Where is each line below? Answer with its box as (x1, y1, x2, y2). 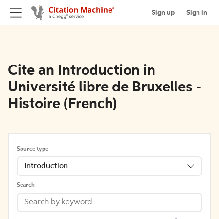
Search (17, 182, 35, 188)
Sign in (186, 9, 207, 16)
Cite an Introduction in (8, 64, 155, 78)
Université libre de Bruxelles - (8, 80, 201, 95)
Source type (17, 146, 48, 152)
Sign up (152, 9, 175, 16)
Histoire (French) (8, 97, 117, 111)
